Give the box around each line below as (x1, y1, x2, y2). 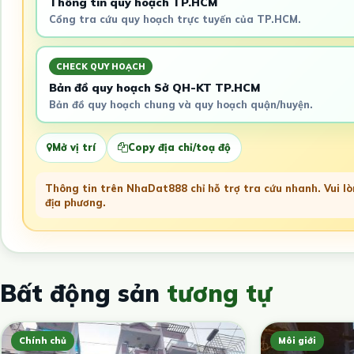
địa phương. (45, 195, 106, 209)
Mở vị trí (52, 141, 96, 154)
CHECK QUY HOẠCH (55, 61, 145, 73)
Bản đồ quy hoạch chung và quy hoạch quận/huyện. (48, 98, 313, 111)
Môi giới (277, 335, 316, 347)
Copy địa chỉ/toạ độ (128, 141, 231, 154)
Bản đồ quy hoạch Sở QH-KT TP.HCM (48, 81, 260, 96)
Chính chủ (18, 335, 66, 347)
